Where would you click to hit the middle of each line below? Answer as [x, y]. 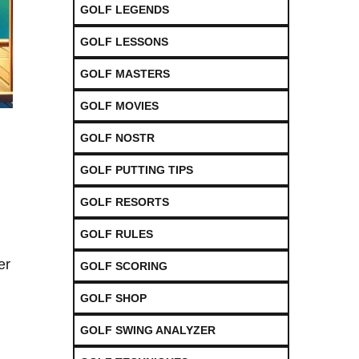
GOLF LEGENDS [125, 9]
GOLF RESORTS [125, 202]
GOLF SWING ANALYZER [148, 330]
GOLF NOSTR [117, 137]
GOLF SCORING [124, 266]
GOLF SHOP [113, 298]
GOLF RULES [117, 234]
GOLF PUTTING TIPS [137, 169]
